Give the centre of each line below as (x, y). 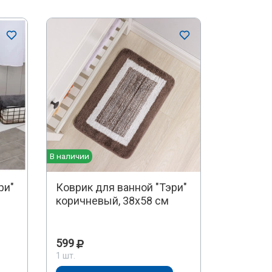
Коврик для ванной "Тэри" (121, 188)
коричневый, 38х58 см (112, 201)
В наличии (69, 156)
